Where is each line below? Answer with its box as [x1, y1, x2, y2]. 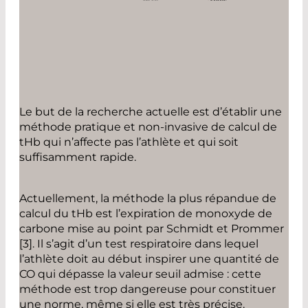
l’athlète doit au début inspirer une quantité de [19, 252, 279, 266]
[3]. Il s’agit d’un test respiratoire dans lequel [19, 237, 258, 251]
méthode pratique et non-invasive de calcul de [19, 120, 277, 134]
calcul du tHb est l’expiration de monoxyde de [19, 207, 272, 221]
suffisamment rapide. [19, 151, 136, 164]
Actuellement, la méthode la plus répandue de [19, 192, 276, 206]
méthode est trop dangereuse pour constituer [19, 283, 276, 296]
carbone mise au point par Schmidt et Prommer [19, 222, 284, 236]
